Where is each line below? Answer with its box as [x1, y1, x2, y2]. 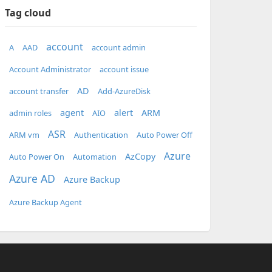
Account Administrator [8, 63, 91, 75]
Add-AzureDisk [97, 85, 151, 97]
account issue [99, 63, 149, 75]
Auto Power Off [136, 129, 192, 140]
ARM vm [8, 129, 39, 140]
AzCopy [124, 150, 155, 162]
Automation [72, 151, 117, 162]
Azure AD [8, 171, 55, 186]
